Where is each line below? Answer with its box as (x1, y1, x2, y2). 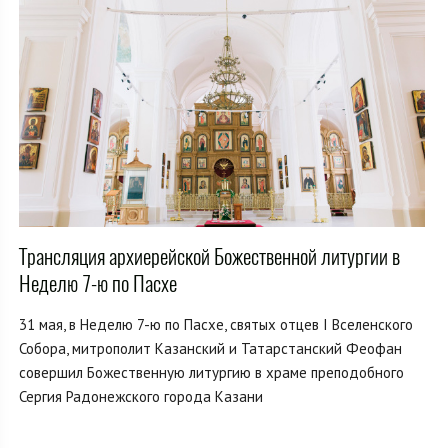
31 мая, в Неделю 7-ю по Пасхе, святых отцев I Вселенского (19, 314, 413, 334)
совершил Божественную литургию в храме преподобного (19, 362, 404, 382)
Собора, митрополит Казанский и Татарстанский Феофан (19, 338, 402, 358)
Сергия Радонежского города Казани (19, 386, 263, 406)
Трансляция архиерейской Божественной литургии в (19, 241, 400, 271)
